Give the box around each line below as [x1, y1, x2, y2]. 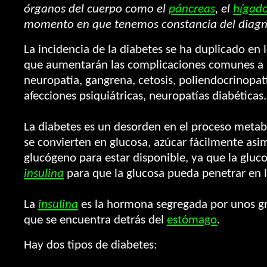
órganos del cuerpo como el [24, 3, 169, 15]
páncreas [169, 3, 215, 15]
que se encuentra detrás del [24, 214, 167, 226]
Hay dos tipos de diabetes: [24, 239, 157, 252]
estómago [167, 214, 217, 226]
